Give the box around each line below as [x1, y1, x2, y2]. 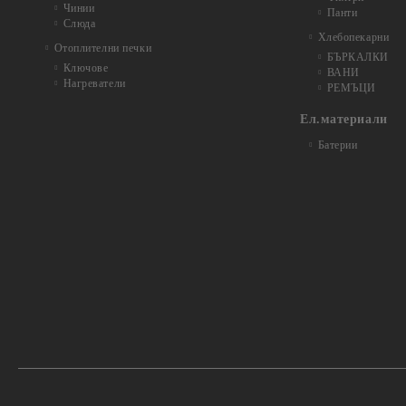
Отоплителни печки [53, 42, 152, 54]
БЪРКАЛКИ [326, 51, 390, 63]
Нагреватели [63, 77, 126, 90]
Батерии [317, 139, 358, 151]
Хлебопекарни [317, 31, 390, 43]
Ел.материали [300, 112, 388, 126]
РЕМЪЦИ [326, 82, 376, 94]
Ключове [63, 62, 109, 74]
